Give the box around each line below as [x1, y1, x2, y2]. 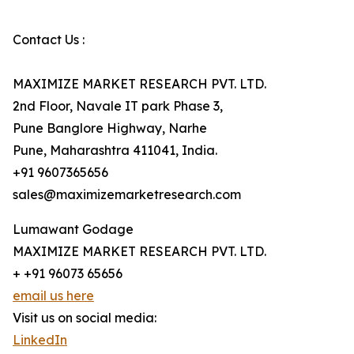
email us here [13, 288, 94, 304]
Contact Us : [13, 32, 85, 48]
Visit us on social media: [13, 310, 156, 326]
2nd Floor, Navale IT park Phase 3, [13, 98, 223, 115]
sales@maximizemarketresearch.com [13, 186, 241, 203]
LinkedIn [13, 332, 67, 348]
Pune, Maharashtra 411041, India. [13, 142, 217, 159]
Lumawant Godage [13, 221, 134, 238]
